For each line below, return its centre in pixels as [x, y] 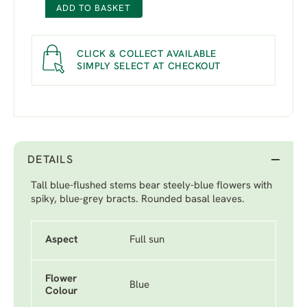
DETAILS [50, 160]
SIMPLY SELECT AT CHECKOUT [149, 67]
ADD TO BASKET [94, 9]
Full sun [147, 240]
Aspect [62, 240]
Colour [61, 292]
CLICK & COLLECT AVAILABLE [147, 54]
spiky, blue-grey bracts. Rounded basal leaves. [138, 200]
